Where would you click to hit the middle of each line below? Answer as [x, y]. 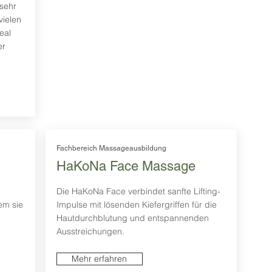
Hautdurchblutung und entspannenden [132, 218]
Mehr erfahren [99, 259]
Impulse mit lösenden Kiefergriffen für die [136, 205]
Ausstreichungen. [91, 232]
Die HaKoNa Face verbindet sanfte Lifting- [138, 192]
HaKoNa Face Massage [126, 166]
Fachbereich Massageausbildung [111, 148]
